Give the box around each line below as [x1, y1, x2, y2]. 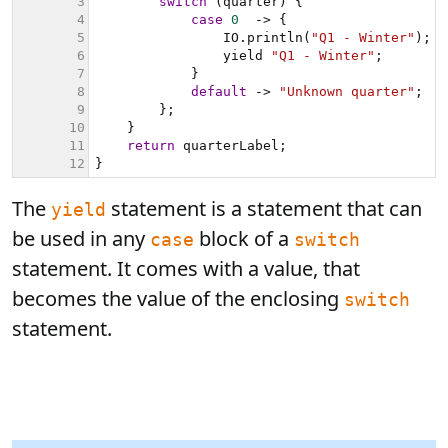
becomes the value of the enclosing [12, 285, 344, 312]
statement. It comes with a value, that [12, 255, 360, 282]
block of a [194, 225, 294, 252]
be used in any [12, 225, 150, 252]
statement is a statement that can [106, 195, 422, 222]
